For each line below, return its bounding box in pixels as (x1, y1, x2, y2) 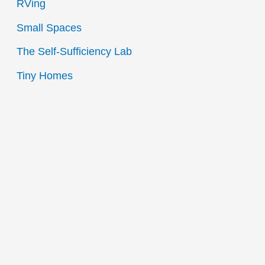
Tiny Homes (16, 69, 73, 82)
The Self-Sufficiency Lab (16, 46, 132, 58)
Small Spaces (16, 21, 82, 34)
